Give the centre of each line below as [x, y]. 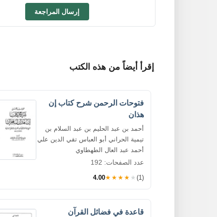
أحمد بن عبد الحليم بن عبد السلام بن [94, 128]
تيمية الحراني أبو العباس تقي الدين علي [91, 139]
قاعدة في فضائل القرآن [106, 212]
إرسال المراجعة [57, 11]
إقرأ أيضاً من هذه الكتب [112, 67]
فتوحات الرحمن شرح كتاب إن [96, 103]
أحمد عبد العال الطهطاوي [110, 150]
